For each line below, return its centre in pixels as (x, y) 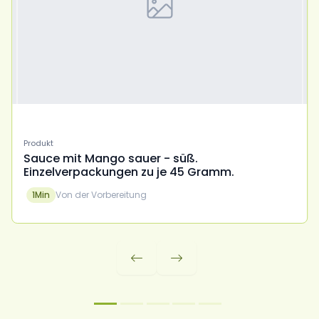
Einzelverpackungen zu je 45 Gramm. (129, 172)
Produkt (38, 143)
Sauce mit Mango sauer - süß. (110, 159)
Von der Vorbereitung (101, 195)
